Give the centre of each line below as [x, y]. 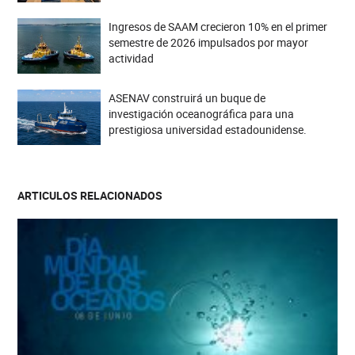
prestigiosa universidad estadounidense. [207, 130]
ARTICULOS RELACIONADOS [90, 196]
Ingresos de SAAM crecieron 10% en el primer [218, 27]
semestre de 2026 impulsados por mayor [208, 43]
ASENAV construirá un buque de [187, 98]
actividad [131, 59]
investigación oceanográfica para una [201, 114]
